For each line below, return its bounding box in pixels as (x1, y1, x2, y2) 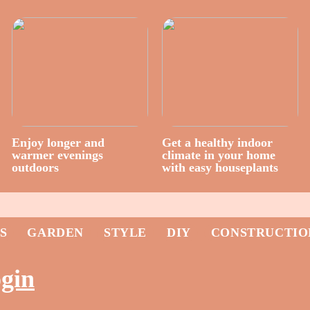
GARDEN (27, 226, 84, 239)
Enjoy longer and (11, 135, 104, 149)
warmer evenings (11, 147, 103, 162)
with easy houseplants (161, 160, 278, 174)
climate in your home (161, 147, 275, 162)
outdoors (11, 160, 59, 174)
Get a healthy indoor (161, 135, 273, 149)
